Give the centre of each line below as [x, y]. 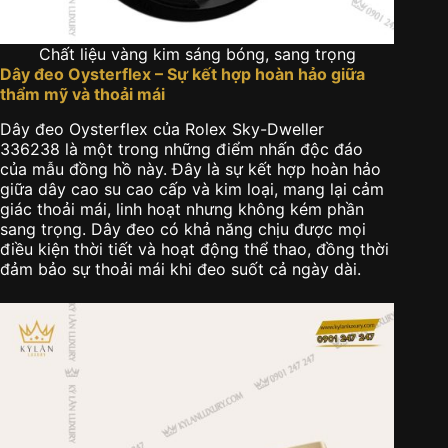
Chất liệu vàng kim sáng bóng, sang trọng [197, 53]
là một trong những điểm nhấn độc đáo [211, 148]
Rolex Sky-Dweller [254, 128]
